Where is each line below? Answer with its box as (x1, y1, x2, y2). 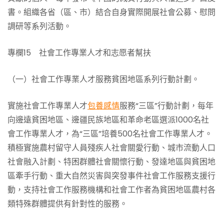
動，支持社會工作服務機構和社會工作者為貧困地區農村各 (7, 184, 215, 195)
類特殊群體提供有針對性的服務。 (7, 198, 127, 209)
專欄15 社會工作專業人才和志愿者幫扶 (7, 47, 151, 58)
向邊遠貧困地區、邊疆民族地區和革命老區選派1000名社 (7, 114, 209, 125)
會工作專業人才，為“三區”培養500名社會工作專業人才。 (7, 128, 212, 139)
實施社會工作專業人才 (7, 100, 87, 111)
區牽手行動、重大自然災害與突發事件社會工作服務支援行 (7, 170, 215, 181)
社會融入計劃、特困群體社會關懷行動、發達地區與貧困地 (7, 156, 215, 167)
